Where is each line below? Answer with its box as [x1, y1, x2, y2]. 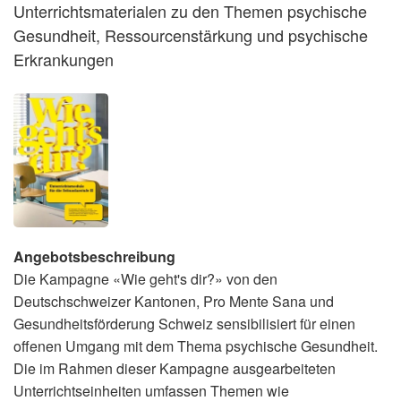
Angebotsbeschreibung [13, 245, 175, 267]
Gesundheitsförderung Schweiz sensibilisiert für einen [13, 312, 355, 334]
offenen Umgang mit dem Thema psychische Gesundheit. [13, 335, 378, 356]
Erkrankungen [13, 47, 114, 71]
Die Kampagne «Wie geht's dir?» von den [13, 268, 277, 289]
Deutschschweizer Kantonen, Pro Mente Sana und [13, 290, 334, 311]
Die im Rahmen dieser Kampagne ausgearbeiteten [13, 357, 336, 379]
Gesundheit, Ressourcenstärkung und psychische [13, 22, 368, 47]
